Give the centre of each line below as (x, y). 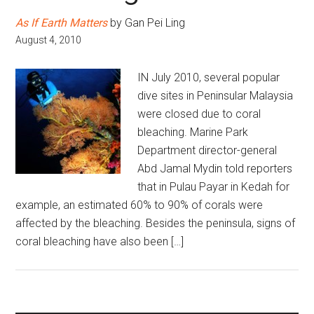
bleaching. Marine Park (193, 132)
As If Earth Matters (62, 23)
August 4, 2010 (49, 40)
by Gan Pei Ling (146, 23)
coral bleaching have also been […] (100, 241)
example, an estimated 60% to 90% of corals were (139, 205)
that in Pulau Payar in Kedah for (214, 187)
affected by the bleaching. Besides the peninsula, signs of (156, 223)
